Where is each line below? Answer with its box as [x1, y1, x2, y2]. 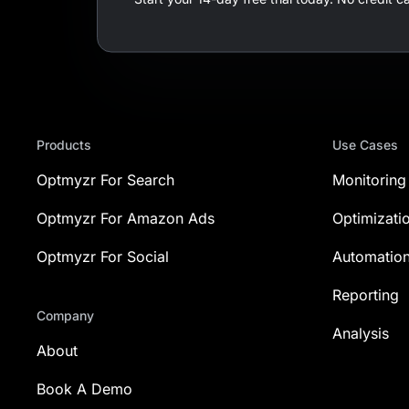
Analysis [332, 324, 389, 342]
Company [37, 308, 94, 323]
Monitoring [332, 171, 406, 189]
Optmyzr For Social [37, 247, 169, 266]
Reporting [332, 286, 399, 304]
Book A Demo [37, 380, 132, 398]
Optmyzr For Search [37, 171, 174, 189]
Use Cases [332, 137, 398, 152]
